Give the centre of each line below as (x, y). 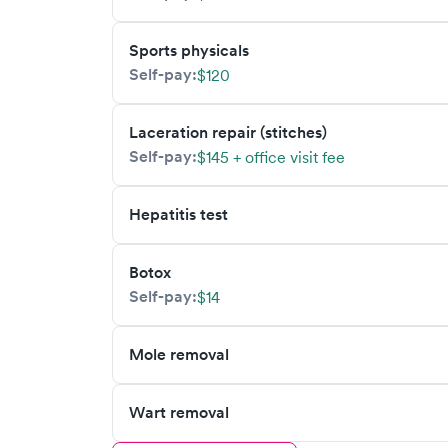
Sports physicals (189, 50)
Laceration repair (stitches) (228, 132)
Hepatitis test (178, 214)
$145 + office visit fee (271, 157)
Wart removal (179, 412)
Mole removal (179, 354)
